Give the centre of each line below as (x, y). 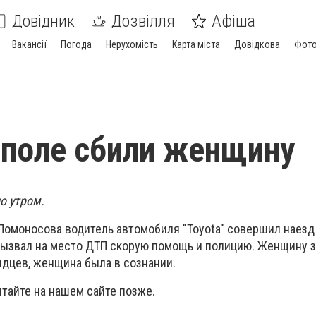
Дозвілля (143, 21)
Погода (76, 44)
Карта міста (196, 44)
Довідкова (257, 44)
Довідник (43, 21)
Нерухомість (132, 44)
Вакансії (29, 44)
